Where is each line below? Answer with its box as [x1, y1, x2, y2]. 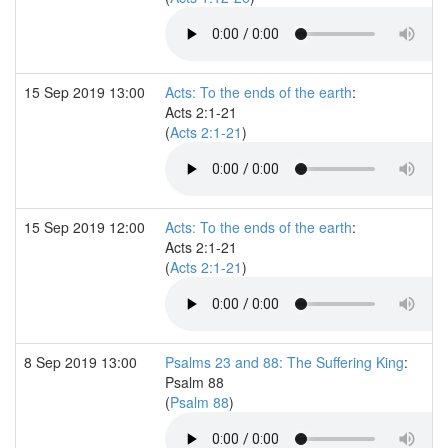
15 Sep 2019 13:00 [24, 81, 149, 102]
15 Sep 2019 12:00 [24, 216, 149, 237]
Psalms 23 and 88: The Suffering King [165, 351, 404, 372]
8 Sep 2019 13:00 [24, 351, 141, 372]
